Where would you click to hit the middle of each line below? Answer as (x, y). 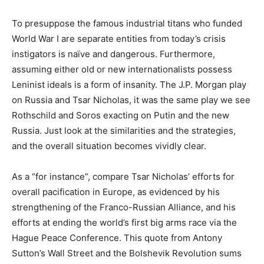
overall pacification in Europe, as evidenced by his (116, 192)
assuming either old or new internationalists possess (122, 70)
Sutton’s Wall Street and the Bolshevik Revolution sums (127, 253)
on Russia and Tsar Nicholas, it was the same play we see (131, 100)
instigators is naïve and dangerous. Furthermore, (113, 54)
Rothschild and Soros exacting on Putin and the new (121, 115)
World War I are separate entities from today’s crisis (119, 39)
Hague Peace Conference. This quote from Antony (117, 238)
